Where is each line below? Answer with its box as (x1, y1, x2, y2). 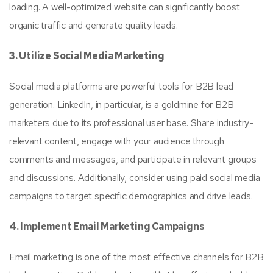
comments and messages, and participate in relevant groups (9, 153, 257, 166)
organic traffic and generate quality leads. (9, 19, 178, 32)
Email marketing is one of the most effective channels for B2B (9, 250, 264, 263)
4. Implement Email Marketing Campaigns (9, 220, 205, 233)
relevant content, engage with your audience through (9, 135, 224, 147)
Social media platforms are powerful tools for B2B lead (9, 80, 234, 93)
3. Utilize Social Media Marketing (9, 49, 165, 62)
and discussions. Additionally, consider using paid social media (9, 171, 260, 184)
